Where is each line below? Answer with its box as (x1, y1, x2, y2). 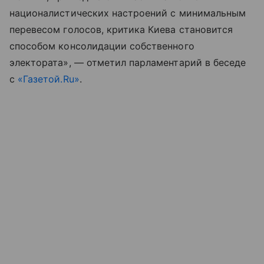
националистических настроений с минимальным (9, 7, 246, 19)
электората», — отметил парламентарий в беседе (9, 57, 246, 69)
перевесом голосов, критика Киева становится (9, 24, 233, 36)
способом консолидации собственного (9, 40, 194, 52)
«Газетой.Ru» (18, 73, 80, 85)
